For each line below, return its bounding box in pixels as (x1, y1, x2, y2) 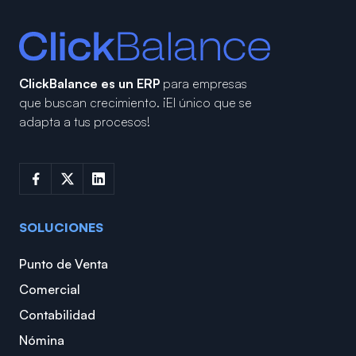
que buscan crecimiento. (19, 95, 163, 111)
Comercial (19, 281, 80, 298)
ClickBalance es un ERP (19, 75, 163, 92)
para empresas (163, 75, 247, 92)
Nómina (19, 332, 64, 349)
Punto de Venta (19, 256, 108, 273)
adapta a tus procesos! (19, 114, 150, 130)
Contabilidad (19, 307, 95, 323)
